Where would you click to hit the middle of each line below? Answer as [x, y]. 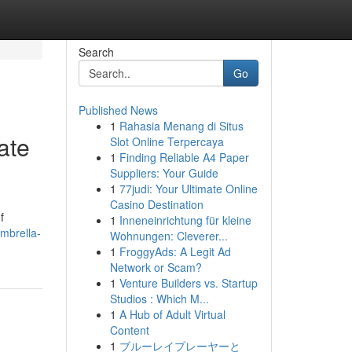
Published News [118, 110]
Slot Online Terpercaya [167, 141]
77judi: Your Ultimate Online [188, 189]
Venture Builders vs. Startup [188, 283]
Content [129, 330]
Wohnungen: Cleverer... [169, 236]
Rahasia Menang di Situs [181, 126]
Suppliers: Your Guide [164, 173]
